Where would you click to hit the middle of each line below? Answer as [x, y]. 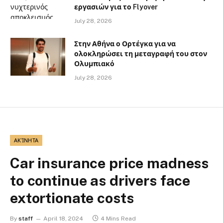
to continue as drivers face [100, 180]
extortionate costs [72, 198]
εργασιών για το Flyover [116, 7]
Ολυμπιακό [94, 63]
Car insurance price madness [110, 163]
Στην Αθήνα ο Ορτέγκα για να [125, 44]
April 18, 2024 [63, 218]
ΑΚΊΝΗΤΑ [26, 140]
